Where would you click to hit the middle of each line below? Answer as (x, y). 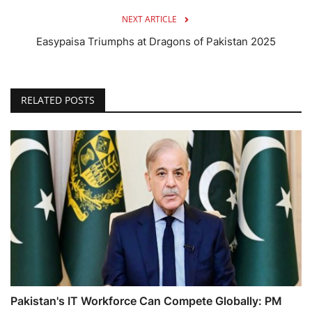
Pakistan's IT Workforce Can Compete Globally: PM (146, 301)
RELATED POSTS (58, 100)
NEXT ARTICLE (149, 19)
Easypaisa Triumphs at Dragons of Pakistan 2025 (156, 41)
